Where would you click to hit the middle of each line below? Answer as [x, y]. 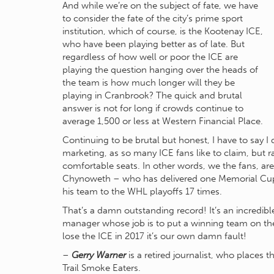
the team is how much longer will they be [149, 83]
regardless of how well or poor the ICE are [150, 57]
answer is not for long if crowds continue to [153, 108]
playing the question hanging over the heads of [160, 70]
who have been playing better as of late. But [154, 44]
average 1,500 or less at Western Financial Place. [163, 121]
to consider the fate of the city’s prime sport [153, 18]
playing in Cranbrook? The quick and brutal [152, 95]
